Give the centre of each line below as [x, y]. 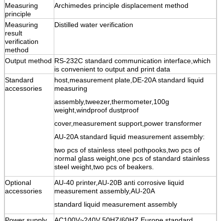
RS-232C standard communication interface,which [132, 60]
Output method [28, 60]
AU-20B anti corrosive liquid [141, 182]
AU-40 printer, [76, 182]
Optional [18, 182]
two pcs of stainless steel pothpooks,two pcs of [127, 150]
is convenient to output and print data [112, 69]
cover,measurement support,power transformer [128, 123]
